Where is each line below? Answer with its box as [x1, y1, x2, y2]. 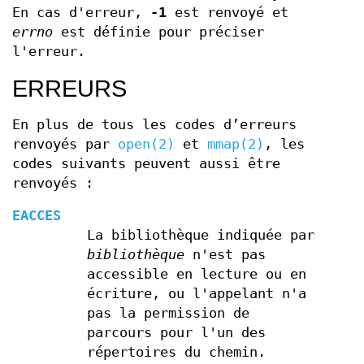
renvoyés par [12, 136, 118, 152]
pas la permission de [86, 305, 249, 321]
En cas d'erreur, [12, 5, 150, 20]
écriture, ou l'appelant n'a [86, 286, 306, 301]
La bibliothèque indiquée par [86, 227, 314, 243]
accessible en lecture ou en [86, 266, 306, 282]
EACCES [12, 208, 61, 223]
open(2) [118, 136, 175, 152]
